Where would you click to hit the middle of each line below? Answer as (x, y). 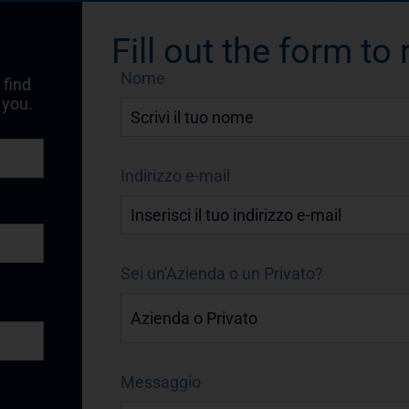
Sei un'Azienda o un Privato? (221, 274)
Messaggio (160, 383)
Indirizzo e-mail (175, 176)
